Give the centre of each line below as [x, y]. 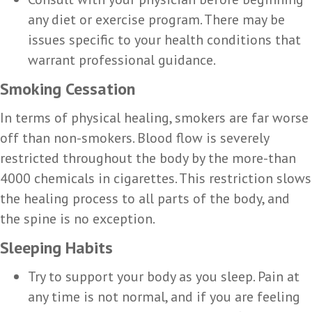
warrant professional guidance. [122, 60]
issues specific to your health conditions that [164, 39]
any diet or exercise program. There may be [156, 19]
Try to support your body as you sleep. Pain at [164, 276]
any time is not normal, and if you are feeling [164, 296]
